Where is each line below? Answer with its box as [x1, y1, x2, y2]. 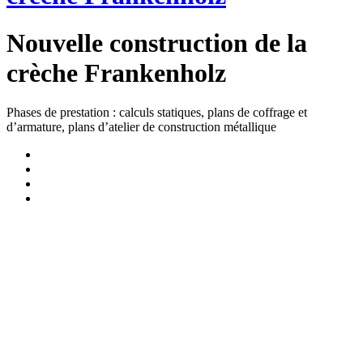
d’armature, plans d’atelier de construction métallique [6, 120, 276, 135]
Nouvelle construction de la [6, 28, 307, 58]
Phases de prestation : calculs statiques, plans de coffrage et [6, 105, 307, 120]
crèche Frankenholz [6, 58, 226, 88]
